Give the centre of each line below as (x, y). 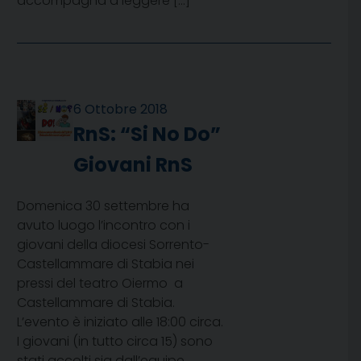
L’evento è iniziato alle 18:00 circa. (120, 322)
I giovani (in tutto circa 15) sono (115, 342)
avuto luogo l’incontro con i (104, 226)
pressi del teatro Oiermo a (100, 284)
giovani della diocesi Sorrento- (113, 245)
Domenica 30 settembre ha (103, 206)
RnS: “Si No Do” (147, 135)
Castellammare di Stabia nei (106, 264)
